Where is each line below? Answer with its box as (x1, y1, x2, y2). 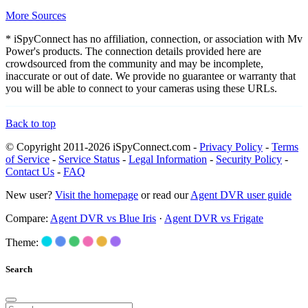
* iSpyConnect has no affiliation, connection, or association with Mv (5, 32, 302, 45)
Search (5, 263, 32, 274)
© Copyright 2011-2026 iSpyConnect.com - (5, 140, 199, 153)
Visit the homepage (55, 188, 138, 201)
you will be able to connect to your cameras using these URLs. (5, 82, 277, 94)
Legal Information (129, 153, 207, 165)
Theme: (5, 236, 38, 248)
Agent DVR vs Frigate (164, 212, 263, 224)
